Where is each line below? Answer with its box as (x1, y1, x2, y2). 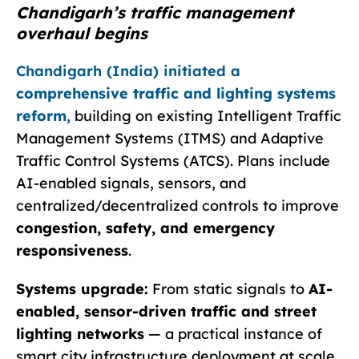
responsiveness (16, 240, 128, 260)
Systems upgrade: (16, 279, 148, 298)
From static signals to (148, 279, 309, 298)
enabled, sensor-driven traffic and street (16, 301, 317, 321)
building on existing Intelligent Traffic (71, 106, 341, 125)
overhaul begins (16, 22, 147, 43)
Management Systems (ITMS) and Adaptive (16, 128, 324, 147)
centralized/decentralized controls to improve (16, 196, 339, 215)
